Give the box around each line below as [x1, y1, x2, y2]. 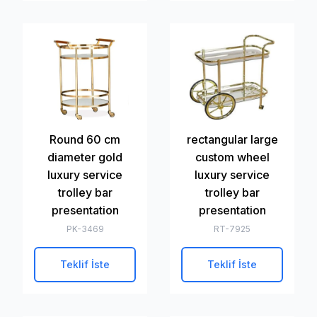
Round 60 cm [50, 132, 120, 146]
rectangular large [186, 132, 278, 146]
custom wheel [195, 150, 270, 164]
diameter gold [47, 150, 122, 164]
